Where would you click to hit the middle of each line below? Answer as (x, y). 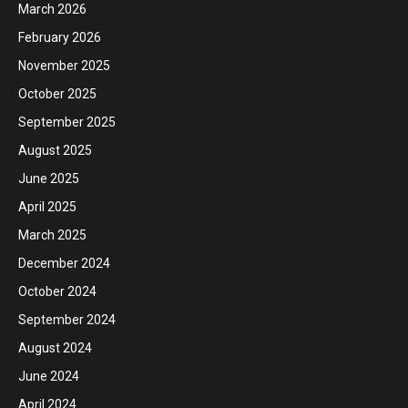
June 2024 (49, 376)
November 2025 (64, 65)
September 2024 (67, 319)
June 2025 (49, 178)
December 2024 (64, 263)
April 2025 (47, 206)
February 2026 (60, 37)
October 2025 (57, 93)
